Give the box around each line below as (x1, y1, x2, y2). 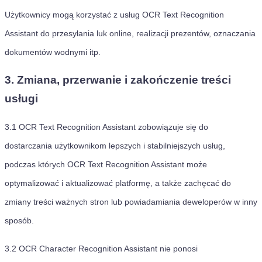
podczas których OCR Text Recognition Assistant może (5, 160, 207, 169)
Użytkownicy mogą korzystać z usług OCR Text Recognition (5, 10, 224, 19)
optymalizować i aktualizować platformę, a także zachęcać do (5, 178, 231, 188)
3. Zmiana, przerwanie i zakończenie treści (5, 74, 231, 86)
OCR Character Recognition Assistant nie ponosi (19, 244, 198, 253)
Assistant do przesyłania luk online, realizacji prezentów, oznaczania (5, 29, 256, 38)
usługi (5, 92, 38, 105)
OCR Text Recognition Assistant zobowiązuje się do (19, 122, 208, 132)
